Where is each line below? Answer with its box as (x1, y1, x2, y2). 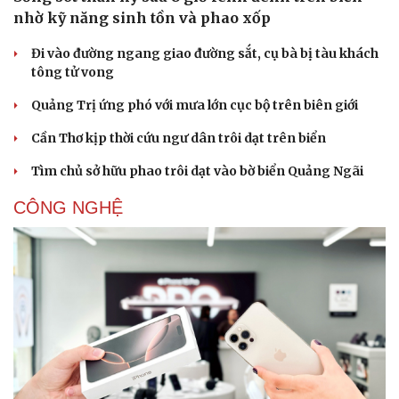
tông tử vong (31, 63, 114, 80)
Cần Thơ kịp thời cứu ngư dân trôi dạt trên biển (31, 129, 326, 146)
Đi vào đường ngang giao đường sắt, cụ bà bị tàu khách (31, 45, 379, 61)
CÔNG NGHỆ (13, 197, 123, 217)
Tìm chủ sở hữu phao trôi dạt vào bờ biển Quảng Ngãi (31, 162, 363, 179)
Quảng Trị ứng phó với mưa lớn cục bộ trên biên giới (31, 96, 358, 113)
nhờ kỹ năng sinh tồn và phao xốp (13, 8, 271, 27)
